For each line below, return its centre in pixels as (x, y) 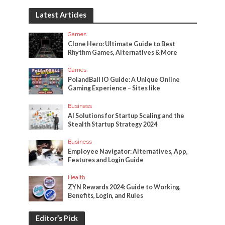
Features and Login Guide (106, 160)
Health (77, 177)
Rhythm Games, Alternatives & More (123, 53)
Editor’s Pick (57, 218)
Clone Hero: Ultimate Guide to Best (122, 44)
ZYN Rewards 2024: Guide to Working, (125, 187)
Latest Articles (61, 15)
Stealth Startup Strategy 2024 (113, 124)
